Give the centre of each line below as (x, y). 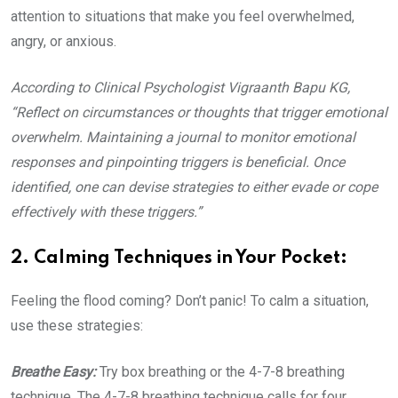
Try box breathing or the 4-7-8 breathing (222, 372)
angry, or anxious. (65, 41)
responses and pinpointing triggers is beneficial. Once (178, 162)
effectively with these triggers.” (106, 212)
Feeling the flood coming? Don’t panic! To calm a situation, (190, 301)
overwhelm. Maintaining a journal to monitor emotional (183, 137)
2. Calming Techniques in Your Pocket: (179, 259)
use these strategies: (79, 326)
